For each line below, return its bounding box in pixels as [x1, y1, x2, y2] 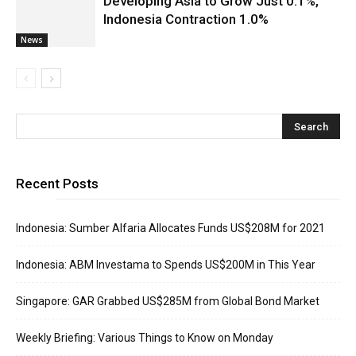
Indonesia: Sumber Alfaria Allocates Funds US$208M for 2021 [16, 222, 325, 234]
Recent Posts [16, 176, 99, 192]
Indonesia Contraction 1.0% [103, 11, 269, 27]
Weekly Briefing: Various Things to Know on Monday [16, 331, 273, 344]
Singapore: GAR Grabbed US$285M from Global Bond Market [16, 295, 319, 308]
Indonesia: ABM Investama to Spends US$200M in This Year [16, 258, 315, 271]
